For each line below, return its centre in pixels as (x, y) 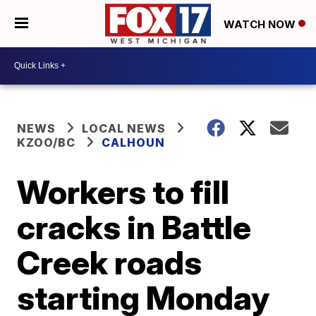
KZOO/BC (47, 142)
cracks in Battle (134, 227)
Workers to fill (123, 192)
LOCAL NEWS (124, 128)
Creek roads (110, 262)
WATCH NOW (261, 24)
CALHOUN (134, 142)
